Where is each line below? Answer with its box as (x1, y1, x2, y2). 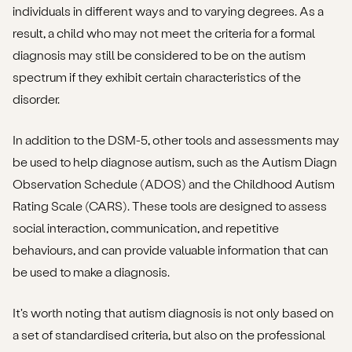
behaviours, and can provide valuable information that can (13, 242, 328, 258)
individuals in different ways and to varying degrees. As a (13, 3, 324, 19)
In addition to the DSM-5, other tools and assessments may (13, 132, 339, 148)
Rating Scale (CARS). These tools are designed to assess (13, 198, 327, 214)
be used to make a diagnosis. (13, 264, 170, 280)
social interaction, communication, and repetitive (13, 220, 279, 236)
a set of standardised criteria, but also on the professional (13, 327, 325, 343)
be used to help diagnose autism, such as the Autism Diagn (13, 154, 337, 170)
